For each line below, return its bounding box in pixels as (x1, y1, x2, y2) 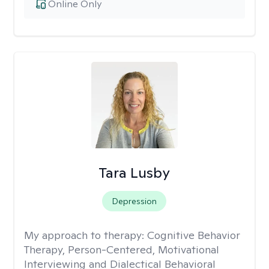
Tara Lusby (98, 163, 171, 182)
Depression (112, 196, 157, 207)
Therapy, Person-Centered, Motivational (24, 243, 219, 256)
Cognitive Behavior (147, 228, 240, 242)
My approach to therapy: (24, 228, 147, 242)
